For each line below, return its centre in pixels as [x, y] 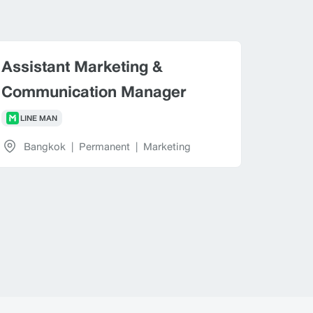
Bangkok [44, 146]
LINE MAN [38, 118]
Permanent [104, 146]
